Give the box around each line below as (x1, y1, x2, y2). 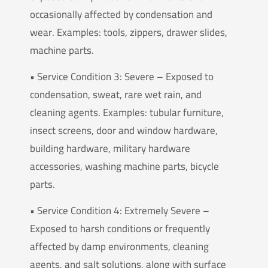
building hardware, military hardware (30, 138, 190, 158)
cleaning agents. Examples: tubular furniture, (30, 102, 224, 122)
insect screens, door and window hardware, (30, 120, 218, 140)
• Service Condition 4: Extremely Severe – (30, 201, 209, 221)
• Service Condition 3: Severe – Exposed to (30, 66, 214, 86)
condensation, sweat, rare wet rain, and (30, 84, 202, 104)
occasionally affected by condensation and (30, 4, 212, 24)
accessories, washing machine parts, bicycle (30, 156, 219, 176)
